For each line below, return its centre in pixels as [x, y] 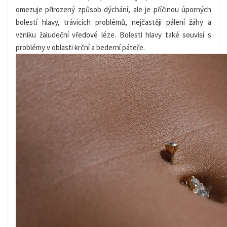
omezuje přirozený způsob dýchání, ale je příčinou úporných [113, 9]
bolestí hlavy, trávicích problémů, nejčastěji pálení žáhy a [113, 22]
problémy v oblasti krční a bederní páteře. [80, 47]
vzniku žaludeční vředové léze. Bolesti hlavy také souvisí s [113, 34]
